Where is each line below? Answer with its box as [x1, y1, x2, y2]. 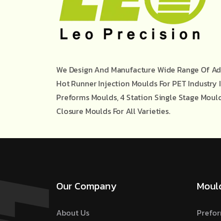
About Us [56, 207, 89, 219]
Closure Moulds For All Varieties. [56, 105, 170, 117]
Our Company [56, 179, 116, 193]
